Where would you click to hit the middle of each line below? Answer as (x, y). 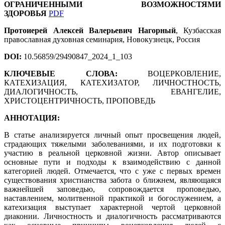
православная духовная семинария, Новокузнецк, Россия (102, 39)
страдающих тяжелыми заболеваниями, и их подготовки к (113, 144)
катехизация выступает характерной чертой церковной (113, 207)
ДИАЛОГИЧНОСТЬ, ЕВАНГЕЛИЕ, (113, 91)
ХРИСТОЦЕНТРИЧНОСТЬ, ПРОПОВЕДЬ (80, 100)
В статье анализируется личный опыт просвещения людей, (113, 135)
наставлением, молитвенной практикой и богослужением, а (113, 198)
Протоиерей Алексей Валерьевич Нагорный (90, 30)
